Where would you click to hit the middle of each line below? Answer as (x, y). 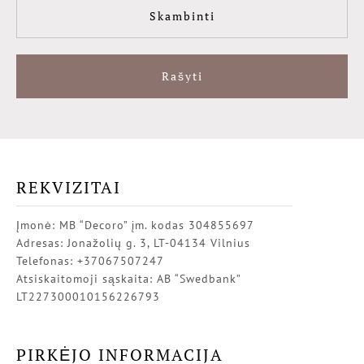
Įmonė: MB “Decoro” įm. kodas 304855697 (135, 225)
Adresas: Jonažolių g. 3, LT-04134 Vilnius (133, 243)
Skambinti (182, 16)
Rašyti (182, 76)
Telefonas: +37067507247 (90, 261)
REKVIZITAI (69, 188)
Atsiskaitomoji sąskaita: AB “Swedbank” (129, 279)
